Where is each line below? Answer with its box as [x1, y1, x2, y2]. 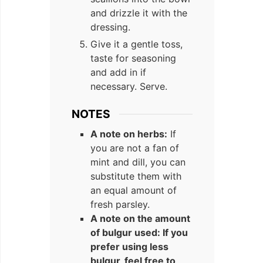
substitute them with [90, 170, 181, 182]
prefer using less [90, 240, 168, 252]
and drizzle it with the [90, 7, 187, 19]
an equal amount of [90, 184, 177, 196]
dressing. [90, 21, 130, 33]
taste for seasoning [90, 52, 176, 65]
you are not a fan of [90, 141, 179, 154]
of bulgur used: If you [90, 226, 188, 238]
